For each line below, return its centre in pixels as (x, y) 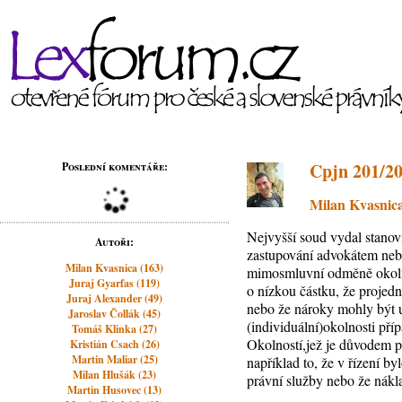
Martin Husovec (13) (115, 390)
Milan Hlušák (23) (115, 375)
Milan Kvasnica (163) (115, 268)
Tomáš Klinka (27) (115, 329)
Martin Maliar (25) (114, 359)
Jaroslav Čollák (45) (115, 314)
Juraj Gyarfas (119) (115, 283)
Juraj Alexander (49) (115, 298)
